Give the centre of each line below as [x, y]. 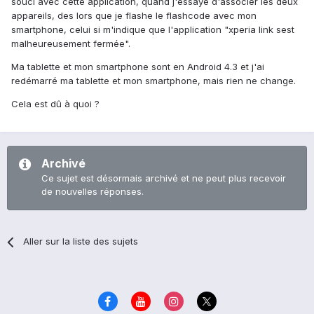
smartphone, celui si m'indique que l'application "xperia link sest [153, 30]
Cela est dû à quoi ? [55, 104]
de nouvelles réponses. [93, 192]
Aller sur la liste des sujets [81, 241]
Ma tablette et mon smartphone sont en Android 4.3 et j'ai [138, 67]
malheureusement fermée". [71, 44]
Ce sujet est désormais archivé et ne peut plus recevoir [164, 178]
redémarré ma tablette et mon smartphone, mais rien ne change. [153, 81]
